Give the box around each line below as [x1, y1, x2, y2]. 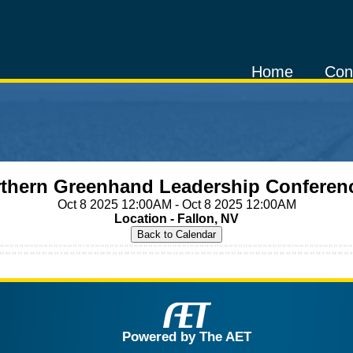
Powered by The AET [122, 328, 251, 344]
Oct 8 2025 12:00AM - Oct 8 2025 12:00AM [57, 198, 296, 211]
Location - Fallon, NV [114, 212, 239, 225]
